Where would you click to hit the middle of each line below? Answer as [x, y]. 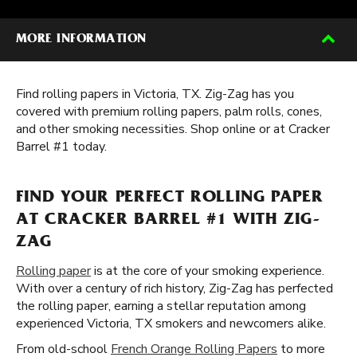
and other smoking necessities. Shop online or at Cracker [173, 129]
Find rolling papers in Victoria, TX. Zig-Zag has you [155, 94]
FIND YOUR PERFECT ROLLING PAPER [170, 198]
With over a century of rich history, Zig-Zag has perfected [175, 288]
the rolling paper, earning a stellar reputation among [161, 306]
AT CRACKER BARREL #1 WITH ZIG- [169, 221]
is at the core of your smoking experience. [208, 271]
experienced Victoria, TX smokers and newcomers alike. [171, 324]
